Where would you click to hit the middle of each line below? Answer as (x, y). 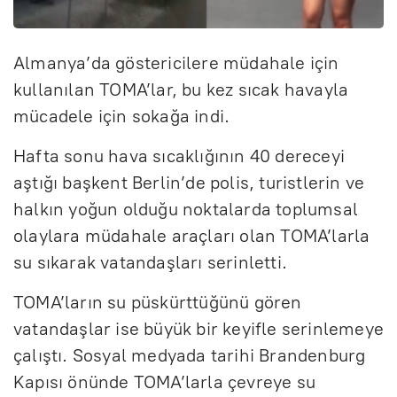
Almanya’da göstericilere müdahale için (176, 63)
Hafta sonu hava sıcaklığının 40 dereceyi (179, 156)
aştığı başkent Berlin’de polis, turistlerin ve (189, 183)
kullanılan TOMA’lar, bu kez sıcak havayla (181, 90)
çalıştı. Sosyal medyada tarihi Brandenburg (190, 356)
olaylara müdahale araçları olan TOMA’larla (192, 236)
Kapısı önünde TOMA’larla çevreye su (165, 382)
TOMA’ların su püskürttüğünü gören (158, 303)
